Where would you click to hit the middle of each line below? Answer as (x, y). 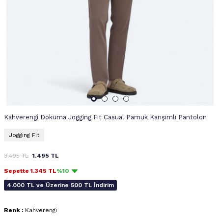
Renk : (14, 210)
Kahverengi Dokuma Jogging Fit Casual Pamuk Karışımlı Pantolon (105, 117)
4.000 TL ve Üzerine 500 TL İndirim (60, 185)
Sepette (17, 171)
